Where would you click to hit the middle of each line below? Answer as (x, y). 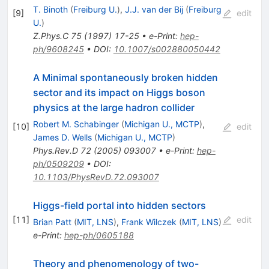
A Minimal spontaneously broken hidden (125, 77)
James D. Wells (62, 137)
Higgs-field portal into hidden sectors (119, 205)
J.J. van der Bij (154, 9)
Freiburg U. (95, 9)
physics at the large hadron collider (113, 107)
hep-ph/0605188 (99, 235)
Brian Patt (52, 222)
